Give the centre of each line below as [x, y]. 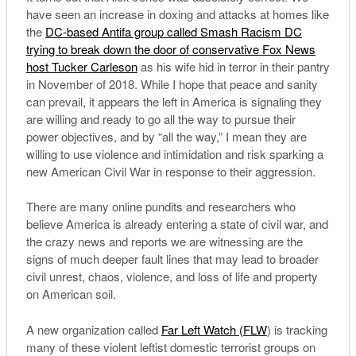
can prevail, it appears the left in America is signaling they [174, 101]
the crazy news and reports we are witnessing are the [164, 242]
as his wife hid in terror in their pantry [233, 66]
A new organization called [93, 329]
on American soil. [71, 294]
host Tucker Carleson [81, 66]
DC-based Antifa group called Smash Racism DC [173, 31]
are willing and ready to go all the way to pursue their [161, 118]
